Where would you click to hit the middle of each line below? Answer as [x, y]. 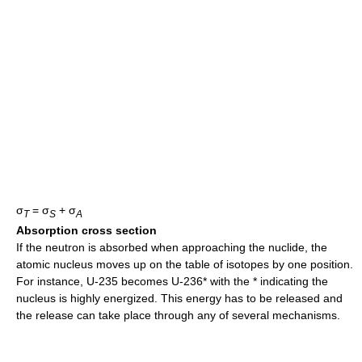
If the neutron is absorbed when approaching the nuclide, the [172, 248]
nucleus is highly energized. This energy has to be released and [179, 299]
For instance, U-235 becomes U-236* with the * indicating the [172, 282]
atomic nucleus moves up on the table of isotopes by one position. [185, 265]
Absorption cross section [86, 231]
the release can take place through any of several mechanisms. [178, 316]
